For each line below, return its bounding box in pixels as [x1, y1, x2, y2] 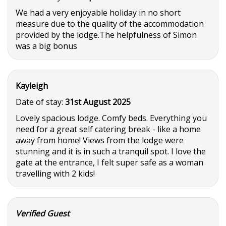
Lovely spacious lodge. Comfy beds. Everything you [16, 112, 207, 124]
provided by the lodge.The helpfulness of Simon [16, 29, 197, 40]
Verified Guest [16, 208, 70, 219]
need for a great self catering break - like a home [16, 124, 201, 135]
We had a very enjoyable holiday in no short [16, 7, 181, 18]
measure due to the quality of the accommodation [16, 18, 204, 29]
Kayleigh [16, 80, 48, 91]
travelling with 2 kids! [16, 168, 95, 179]
